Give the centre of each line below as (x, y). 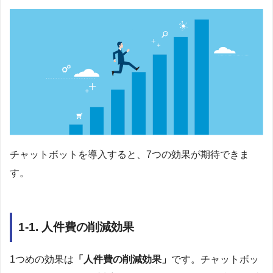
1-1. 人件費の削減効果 (76, 227)
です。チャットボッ (215, 259)
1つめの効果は (42, 259)
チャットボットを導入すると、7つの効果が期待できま (129, 155)
